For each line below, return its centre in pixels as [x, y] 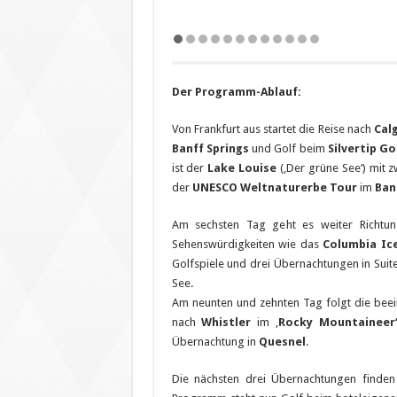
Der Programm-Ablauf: [236, 91]
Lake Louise [244, 167]
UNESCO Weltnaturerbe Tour [276, 187]
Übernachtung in [215, 341]
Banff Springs [210, 148]
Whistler [226, 322]
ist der [190, 167]
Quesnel [282, 341]
